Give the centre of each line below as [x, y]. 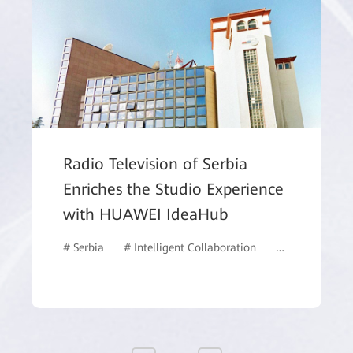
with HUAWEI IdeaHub [146, 215]
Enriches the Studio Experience [173, 190]
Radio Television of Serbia [155, 164]
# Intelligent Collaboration [190, 248]
